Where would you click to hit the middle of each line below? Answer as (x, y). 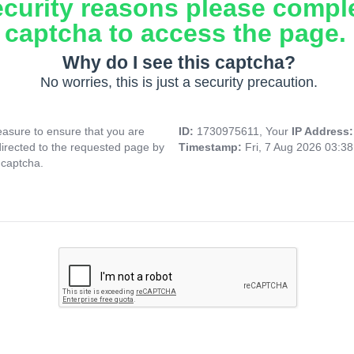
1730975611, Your (244, 132)
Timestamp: (212, 147)
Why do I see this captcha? (179, 63)
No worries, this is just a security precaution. (179, 83)
